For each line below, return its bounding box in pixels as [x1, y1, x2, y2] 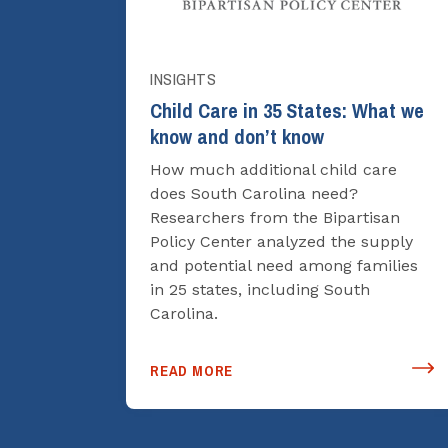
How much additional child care [150, 159, 397, 179]
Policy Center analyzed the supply [150, 231, 413, 251]
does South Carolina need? [150, 183, 358, 203]
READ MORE [150, 356, 234, 385]
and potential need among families [150, 255, 418, 275]
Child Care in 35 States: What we [150, 91, 424, 130]
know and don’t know [150, 117, 324, 156]
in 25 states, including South [150, 279, 370, 299]
